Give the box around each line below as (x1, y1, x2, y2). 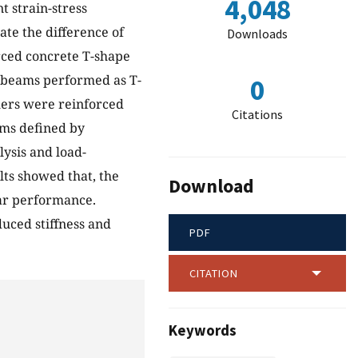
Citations (232, 106, 283, 122)
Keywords (169, 321, 237, 340)
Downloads (227, 26, 288, 42)
